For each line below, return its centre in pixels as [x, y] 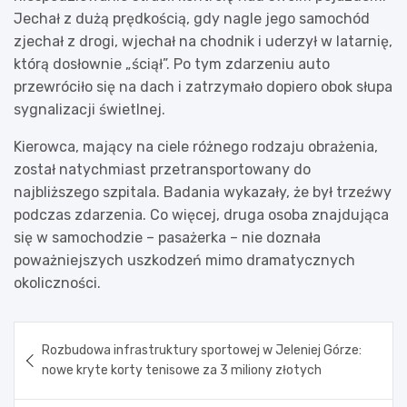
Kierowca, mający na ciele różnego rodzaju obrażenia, [196, 146]
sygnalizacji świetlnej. [89, 109]
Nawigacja [70, 334]
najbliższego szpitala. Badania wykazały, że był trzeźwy [203, 192]
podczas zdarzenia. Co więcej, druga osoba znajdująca [201, 214]
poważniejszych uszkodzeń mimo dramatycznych [184, 260]
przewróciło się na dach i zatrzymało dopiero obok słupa [203, 86]
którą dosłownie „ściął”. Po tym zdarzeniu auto [172, 64]
